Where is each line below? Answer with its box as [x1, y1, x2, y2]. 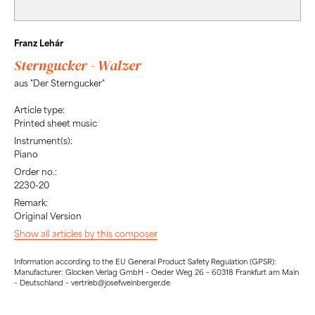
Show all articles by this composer [14, 228, 157, 240]
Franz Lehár [14, 37, 63, 49]
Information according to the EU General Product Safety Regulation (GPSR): [14, 256, 276, 266]
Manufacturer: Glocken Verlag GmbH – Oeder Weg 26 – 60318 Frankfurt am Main [14, 266, 299, 276]
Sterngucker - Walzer [14, 55, 141, 75]
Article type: [14, 104, 65, 116]
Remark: [14, 197, 48, 209]
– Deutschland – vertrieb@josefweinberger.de [14, 277, 170, 287]
